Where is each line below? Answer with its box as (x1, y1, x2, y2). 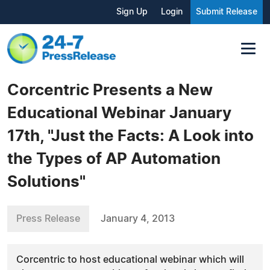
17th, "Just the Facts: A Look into (7, 128, 254, 144)
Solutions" (7, 174, 86, 190)
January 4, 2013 (101, 213, 175, 224)
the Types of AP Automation (7, 151, 221, 167)
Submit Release (196, 8, 257, 16)
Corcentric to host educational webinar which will (16, 254, 244, 265)
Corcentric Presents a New (7, 82, 213, 98)
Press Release (16, 213, 80, 224)
